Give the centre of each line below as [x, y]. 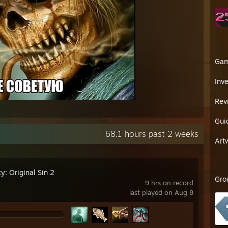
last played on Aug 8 [161, 192]
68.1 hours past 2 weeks [152, 134]
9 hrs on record [169, 183]
